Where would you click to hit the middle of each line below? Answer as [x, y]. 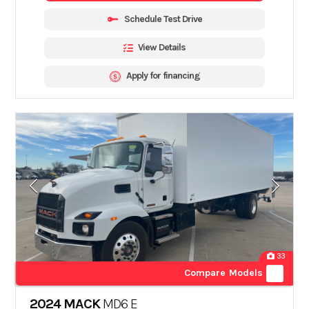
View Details [162, 48]
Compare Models [223, 272]
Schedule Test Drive [163, 19]
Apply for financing [163, 76]
